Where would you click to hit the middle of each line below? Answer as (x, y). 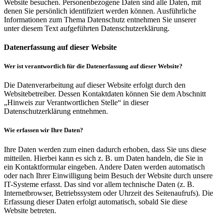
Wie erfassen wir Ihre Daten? (44, 130)
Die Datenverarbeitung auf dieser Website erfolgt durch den (95, 85)
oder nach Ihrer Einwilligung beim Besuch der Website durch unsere (108, 175)
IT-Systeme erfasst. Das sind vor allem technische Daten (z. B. (99, 184)
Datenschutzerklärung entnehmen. (56, 111)
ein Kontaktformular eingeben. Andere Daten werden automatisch (104, 167)
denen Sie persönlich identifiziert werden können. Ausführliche (100, 11)
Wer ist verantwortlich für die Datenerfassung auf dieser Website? (93, 66)
